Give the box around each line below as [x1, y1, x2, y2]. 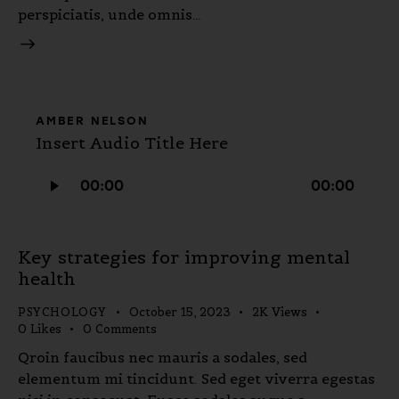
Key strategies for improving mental [18, 246, 350, 270]
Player [35, 182, 80, 200]
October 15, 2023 [128, 305, 231, 321]
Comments [94, 322, 157, 338]
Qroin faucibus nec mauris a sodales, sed [18, 347, 307, 366]
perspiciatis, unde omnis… [18, 4, 201, 23]
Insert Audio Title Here [36, 133, 228, 154]
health [18, 267, 76, 291]
